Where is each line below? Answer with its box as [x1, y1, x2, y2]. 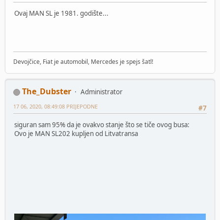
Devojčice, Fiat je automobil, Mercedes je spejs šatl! [13, 57, 153, 66]
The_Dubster [22, 85, 71, 97]
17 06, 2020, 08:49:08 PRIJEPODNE [13, 102, 98, 110]
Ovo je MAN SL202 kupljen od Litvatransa [14, 129, 138, 138]
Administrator [81, 87, 123, 96]
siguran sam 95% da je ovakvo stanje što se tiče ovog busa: [14, 120, 190, 130]
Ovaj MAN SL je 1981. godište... [14, 9, 109, 18]
